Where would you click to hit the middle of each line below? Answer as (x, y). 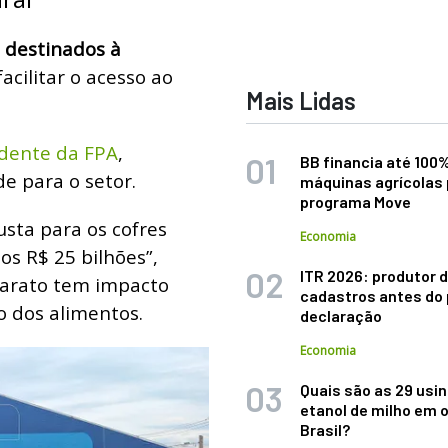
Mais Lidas (301, 100)
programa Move (356, 201)
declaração (341, 315)
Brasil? (325, 429)
